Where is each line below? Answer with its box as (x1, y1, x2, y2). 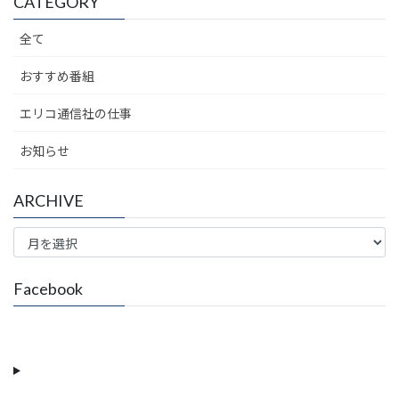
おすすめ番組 (20, 69, 94, 85)
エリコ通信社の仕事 (20, 106, 132, 122)
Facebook (13, 278, 83, 298)
